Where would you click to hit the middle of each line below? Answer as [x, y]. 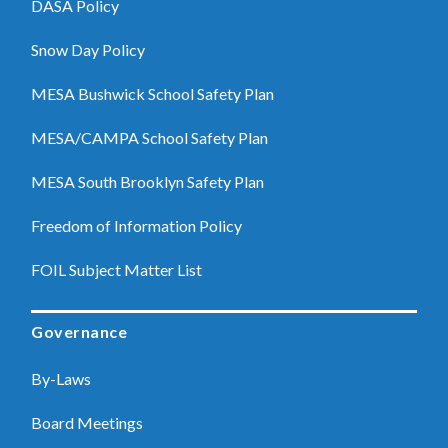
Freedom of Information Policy [137, 225]
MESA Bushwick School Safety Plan [153, 93]
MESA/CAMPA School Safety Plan [150, 137]
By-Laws [61, 378]
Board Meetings [87, 422]
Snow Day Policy [88, 49]
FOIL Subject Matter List [117, 269]
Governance [79, 331]
